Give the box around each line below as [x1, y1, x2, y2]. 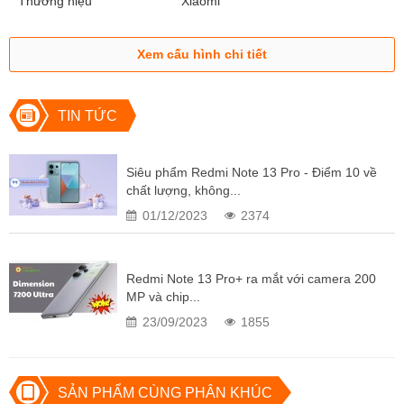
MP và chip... [126, 289, 200, 305]
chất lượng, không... [126, 183, 241, 198]
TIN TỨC [57, 108, 117, 124]
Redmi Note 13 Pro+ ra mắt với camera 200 [126, 271, 376, 287]
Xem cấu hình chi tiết [137, 47, 267, 62]
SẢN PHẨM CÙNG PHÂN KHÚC [57, 385, 272, 401]
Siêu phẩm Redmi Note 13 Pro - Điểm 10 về [126, 165, 377, 180]
